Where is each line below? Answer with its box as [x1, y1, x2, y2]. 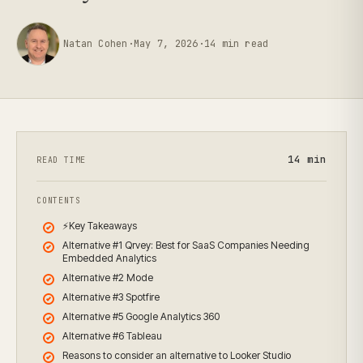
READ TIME [36, 155, 87, 165]
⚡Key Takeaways [62, 220, 137, 232]
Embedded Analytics [62, 252, 156, 264]
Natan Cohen [63, 37, 128, 50]
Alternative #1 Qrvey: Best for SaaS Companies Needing [62, 239, 310, 251]
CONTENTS [36, 195, 81, 206]
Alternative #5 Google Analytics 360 [62, 310, 220, 322]
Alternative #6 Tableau [62, 330, 162, 342]
